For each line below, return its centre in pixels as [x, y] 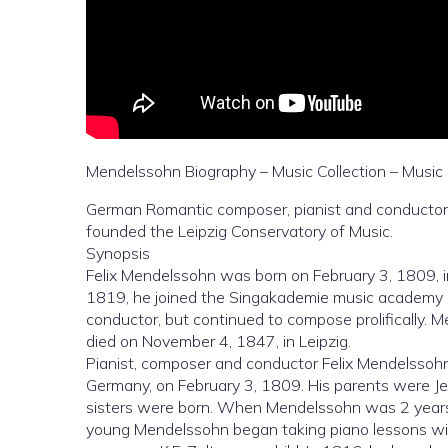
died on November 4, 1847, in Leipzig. [218, 341]
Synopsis [118, 253]
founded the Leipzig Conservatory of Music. [239, 231]
